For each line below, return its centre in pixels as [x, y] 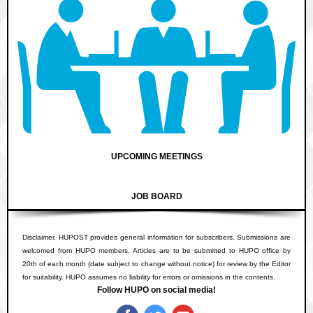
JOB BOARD [156, 196]
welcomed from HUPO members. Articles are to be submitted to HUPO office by [156, 250]
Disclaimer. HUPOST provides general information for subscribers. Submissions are [156, 237]
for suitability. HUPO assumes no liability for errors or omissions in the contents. [149, 277]
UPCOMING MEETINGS [156, 156]
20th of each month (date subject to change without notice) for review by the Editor [156, 264]
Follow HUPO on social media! [156, 290]
